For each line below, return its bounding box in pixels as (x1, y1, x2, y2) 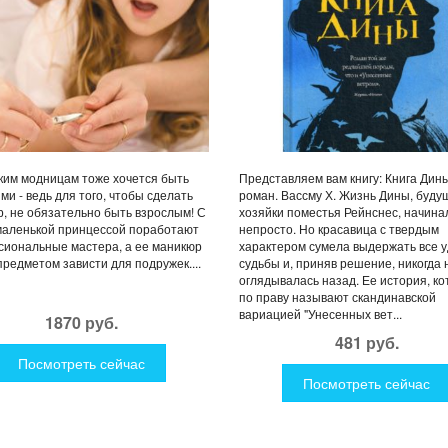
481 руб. (334, 330, 399, 354)
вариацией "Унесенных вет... (239, 304, 402, 322)
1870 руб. (45, 310, 118, 334)
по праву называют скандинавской (239, 287, 436, 305)
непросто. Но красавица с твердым (239, 219, 439, 237)
